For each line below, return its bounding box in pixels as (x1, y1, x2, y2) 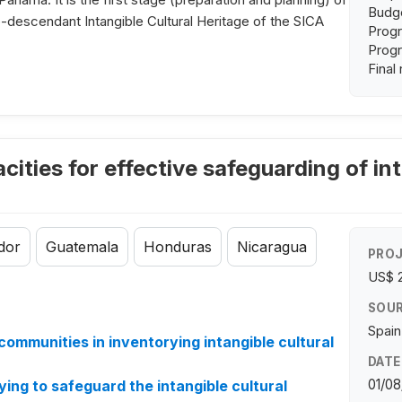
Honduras (144, 238, 212, 257)
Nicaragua (237, 238, 307, 257)
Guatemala (46, 238, 118, 257)
